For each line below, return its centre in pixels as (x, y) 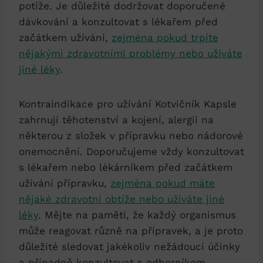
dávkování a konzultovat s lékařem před (118, 21)
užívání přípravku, (65, 183)
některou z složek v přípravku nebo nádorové (131, 135)
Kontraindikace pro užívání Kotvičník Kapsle (128, 104)
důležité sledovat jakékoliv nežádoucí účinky (129, 246)
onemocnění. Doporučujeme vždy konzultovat (131, 151)
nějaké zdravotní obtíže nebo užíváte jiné (122, 199)
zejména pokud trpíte (165, 37)
